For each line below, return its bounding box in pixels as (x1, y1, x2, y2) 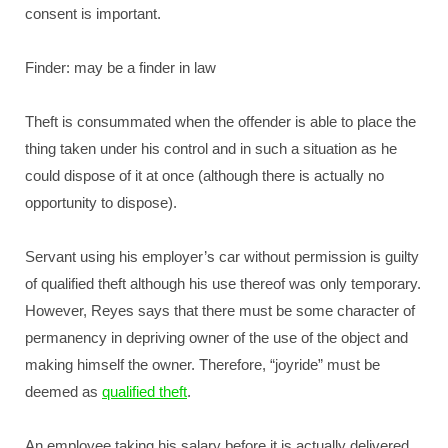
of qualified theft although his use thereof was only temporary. (25, 275, 421, 292)
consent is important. (25, 5, 161, 22)
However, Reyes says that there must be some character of (25, 302, 415, 319)
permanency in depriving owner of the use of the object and (25, 329, 408, 346)
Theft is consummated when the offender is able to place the (25, 113, 416, 130)
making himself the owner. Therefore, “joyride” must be (25, 356, 380, 373)
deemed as (25, 383, 102, 400)
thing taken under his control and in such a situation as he (25, 140, 397, 157)
